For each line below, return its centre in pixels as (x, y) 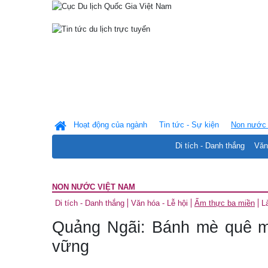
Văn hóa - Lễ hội (159, 203)
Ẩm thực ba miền (225, 203)
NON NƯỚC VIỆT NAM (94, 187)
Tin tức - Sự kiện (189, 125)
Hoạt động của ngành (110, 125)
